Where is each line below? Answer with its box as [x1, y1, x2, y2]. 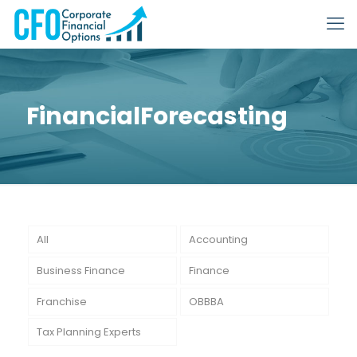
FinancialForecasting [26, 100, 288, 133]
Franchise [36, 293, 87, 309]
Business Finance [36, 262, 125, 278]
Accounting [188, 231, 248, 247]
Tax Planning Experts [36, 324, 141, 340]
